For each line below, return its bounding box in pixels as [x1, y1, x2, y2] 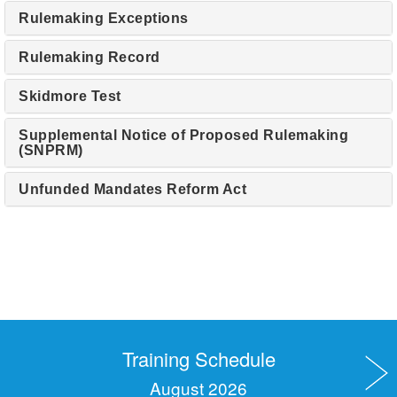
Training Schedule [121, 345, 276, 372]
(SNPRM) [19, 143, 83, 158]
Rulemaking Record [19, 50, 160, 65]
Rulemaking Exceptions [19, 11, 189, 26]
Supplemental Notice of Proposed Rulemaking [19, 128, 348, 143]
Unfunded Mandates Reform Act [19, 182, 246, 197]
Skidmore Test [19, 89, 121, 104]
